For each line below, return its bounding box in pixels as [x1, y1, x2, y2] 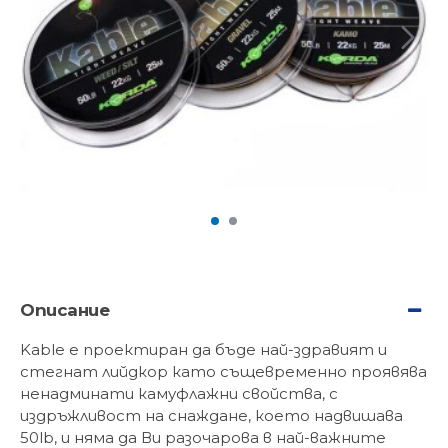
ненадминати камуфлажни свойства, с [20, 384, 338, 403]
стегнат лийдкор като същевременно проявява [20, 362, 427, 381]
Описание [20, 300, 109, 320]
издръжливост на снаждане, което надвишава [20, 406, 403, 425]
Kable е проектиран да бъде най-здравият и [20, 340, 387, 359]
